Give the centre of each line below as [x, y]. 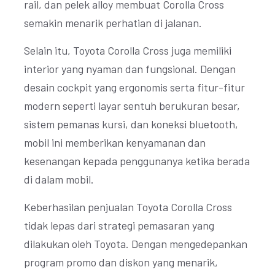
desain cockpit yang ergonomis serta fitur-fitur [134, 87]
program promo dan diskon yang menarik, [121, 262]
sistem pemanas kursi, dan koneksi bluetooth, [131, 124]
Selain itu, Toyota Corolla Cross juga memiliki [128, 50]
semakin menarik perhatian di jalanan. [113, 23]
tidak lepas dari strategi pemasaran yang [119, 225]
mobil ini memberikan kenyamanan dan [115, 142]
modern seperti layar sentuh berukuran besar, [132, 106]
